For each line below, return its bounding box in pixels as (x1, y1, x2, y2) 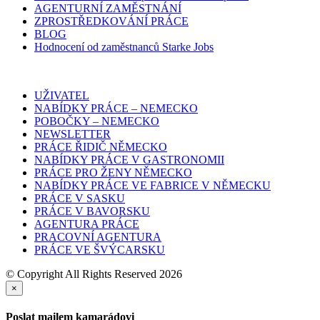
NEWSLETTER (34, 127, 111, 140)
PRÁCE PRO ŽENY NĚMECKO (34, 166, 192, 179)
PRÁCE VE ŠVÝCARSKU (34, 243, 165, 256)
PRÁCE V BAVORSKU (34, 204, 150, 217)
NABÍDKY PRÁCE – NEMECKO (34, 101, 198, 114)
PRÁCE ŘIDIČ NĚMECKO (34, 140, 167, 153)
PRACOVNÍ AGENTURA (34, 230, 161, 243)
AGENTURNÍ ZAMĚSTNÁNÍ (34, 1, 181, 14)
